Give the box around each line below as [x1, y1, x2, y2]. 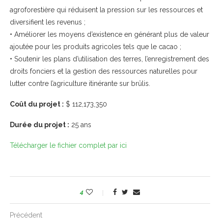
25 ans [69, 120, 91, 129]
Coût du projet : [10, 100, 64, 108]
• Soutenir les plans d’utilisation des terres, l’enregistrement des [10, 55, 209, 63]
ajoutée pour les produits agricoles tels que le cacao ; [10, 42, 181, 51]
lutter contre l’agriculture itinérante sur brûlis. [10, 79, 150, 87]
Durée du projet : [10, 120, 69, 129]
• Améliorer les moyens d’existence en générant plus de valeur [10, 30, 209, 38]
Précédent [10, 211, 42, 219]
